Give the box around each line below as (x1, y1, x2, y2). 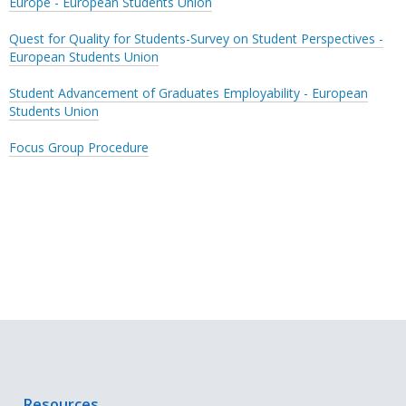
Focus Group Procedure (9, 138, 149, 156)
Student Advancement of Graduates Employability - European (9, 83, 368, 101)
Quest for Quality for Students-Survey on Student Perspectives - (9, 29, 383, 47)
